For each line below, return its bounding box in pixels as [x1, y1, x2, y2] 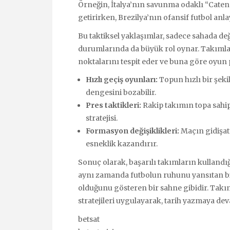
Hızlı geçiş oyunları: [86, 75, 158, 85]
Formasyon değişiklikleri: [86, 126, 179, 136]
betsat [78, 215, 100, 224]
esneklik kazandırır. [86, 139, 158, 149]
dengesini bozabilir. [86, 88, 156, 98]
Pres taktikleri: [86, 101, 141, 110]
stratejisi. [86, 113, 118, 123]
